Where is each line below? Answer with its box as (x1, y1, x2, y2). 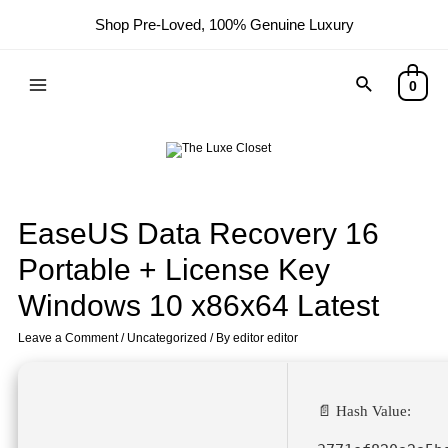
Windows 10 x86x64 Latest (18, 289, 380, 322)
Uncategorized (127, 331, 208, 345)
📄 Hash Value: (317, 403, 412, 419)
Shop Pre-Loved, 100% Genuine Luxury (94, 16, 354, 33)
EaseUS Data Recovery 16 (18, 217, 380, 250)
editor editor (233, 331, 299, 345)
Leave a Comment (18, 331, 119, 345)
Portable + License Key (18, 253, 331, 286)
